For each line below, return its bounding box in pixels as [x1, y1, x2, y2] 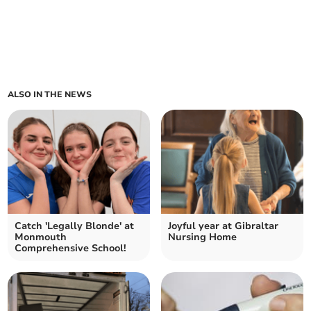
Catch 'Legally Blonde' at [15, 219, 135, 233]
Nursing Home [168, 230, 237, 244]
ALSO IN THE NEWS [8, 89, 92, 101]
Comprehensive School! [15, 242, 127, 255]
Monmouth [15, 230, 67, 244]
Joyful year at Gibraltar [168, 219, 278, 233]
